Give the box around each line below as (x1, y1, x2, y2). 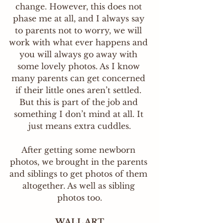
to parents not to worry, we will (15, 25, 144, 35)
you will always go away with (19, 49, 140, 59)
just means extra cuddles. (28, 121, 131, 131)
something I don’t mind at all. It (13, 109, 146, 119)
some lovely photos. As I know (17, 61, 142, 71)
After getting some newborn (21, 145, 138, 155)
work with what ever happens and (9, 37, 150, 47)
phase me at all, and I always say (12, 13, 147, 23)
